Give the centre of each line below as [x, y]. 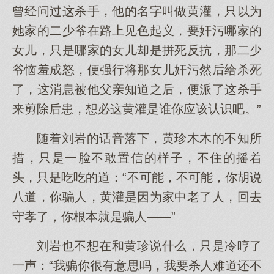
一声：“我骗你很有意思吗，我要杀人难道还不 [137, 265]
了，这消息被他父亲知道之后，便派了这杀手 [137, 89]
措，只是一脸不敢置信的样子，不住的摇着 [137, 158]
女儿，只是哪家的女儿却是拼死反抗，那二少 [137, 50]
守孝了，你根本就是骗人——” [94, 217]
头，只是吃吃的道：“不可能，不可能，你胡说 [137, 177]
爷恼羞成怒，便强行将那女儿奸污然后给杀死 [137, 70]
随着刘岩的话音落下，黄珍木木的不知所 [149, 138]
